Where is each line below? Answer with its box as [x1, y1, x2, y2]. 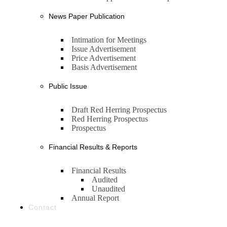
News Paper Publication [49, 12, 125, 20]
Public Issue [49, 82, 87, 90]
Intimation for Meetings [71, 35, 146, 44]
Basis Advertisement [71, 63, 137, 71]
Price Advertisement [71, 54, 136, 62]
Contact [28, 203, 57, 211]
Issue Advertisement [71, 45, 136, 53]
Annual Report [71, 194, 119, 202]
